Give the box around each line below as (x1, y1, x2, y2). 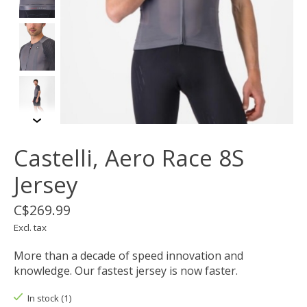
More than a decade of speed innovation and (14, 247, 243, 263)
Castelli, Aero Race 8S (14, 142, 244, 173)
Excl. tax (14, 221, 47, 234)
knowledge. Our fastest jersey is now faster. (14, 262, 238, 278)
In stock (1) (27, 291, 72, 304)
